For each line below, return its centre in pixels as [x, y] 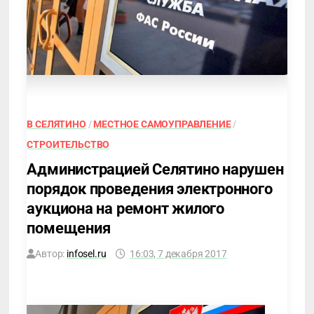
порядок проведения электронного [150, 189]
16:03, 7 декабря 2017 [178, 253]
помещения [69, 228]
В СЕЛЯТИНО [56, 124]
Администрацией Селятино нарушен [155, 169]
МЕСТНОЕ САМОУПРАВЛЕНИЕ [162, 124]
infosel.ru [87, 253]
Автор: [51, 253]
